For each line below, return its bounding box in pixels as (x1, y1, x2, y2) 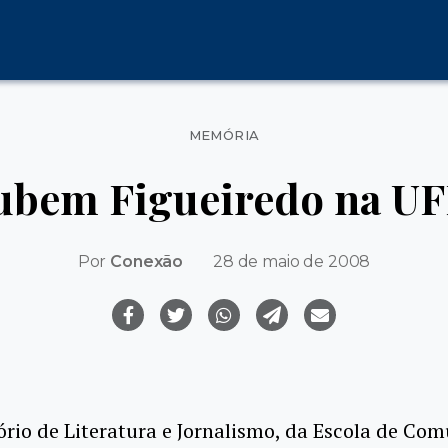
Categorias (223, 116, 319, 138)
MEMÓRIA (188, 127, 260, 143)
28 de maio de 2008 (213, 251, 371, 271)
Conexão (110, 251, 184, 271)
